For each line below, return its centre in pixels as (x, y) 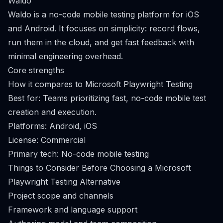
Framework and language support (73, 210)
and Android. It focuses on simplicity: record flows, (104, 28)
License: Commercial (47, 140)
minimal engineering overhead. (65, 56)
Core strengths (36, 70)
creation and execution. (52, 112)
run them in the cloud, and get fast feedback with (101, 42)
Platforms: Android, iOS (53, 126)
